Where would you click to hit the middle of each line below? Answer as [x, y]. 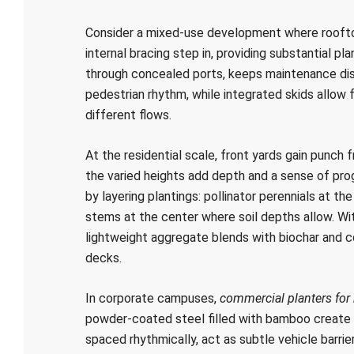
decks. [103, 258]
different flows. [128, 115]
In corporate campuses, [152, 298]
